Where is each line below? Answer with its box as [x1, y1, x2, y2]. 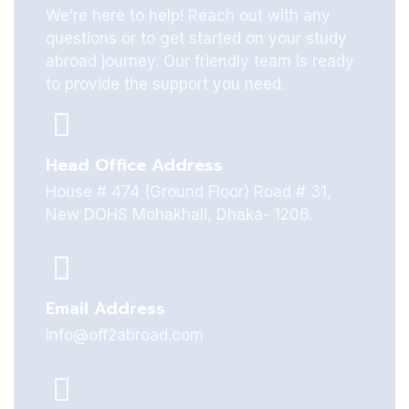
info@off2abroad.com [46, 326, 204, 345]
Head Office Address [46, 152, 223, 178]
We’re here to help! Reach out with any [46, 6, 330, 25]
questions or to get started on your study [46, 29, 347, 47]
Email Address [46, 296, 165, 322]
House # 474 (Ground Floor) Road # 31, [46, 183, 331, 201]
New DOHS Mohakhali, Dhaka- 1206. [46, 205, 312, 224]
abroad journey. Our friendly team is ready [46, 52, 354, 70]
